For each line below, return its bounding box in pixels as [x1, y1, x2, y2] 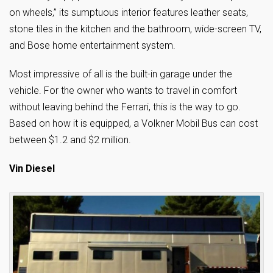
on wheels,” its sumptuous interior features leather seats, [9, 6, 248, 18]
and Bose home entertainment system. [9, 39, 175, 51]
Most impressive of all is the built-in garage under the [9, 68, 232, 80]
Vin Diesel [9, 162, 55, 174]
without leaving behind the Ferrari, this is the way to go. [9, 101, 241, 113]
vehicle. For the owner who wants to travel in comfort [9, 84, 237, 96]
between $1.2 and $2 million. [9, 133, 131, 146]
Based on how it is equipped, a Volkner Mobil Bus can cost [9, 117, 258, 129]
